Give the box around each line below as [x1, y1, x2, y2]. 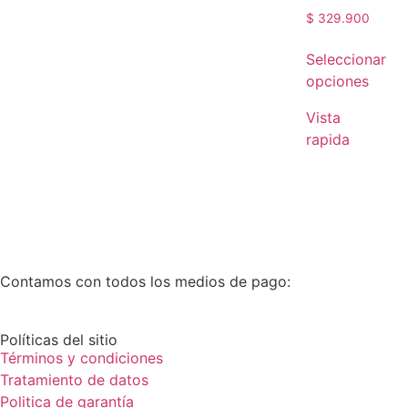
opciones [306, 71, 369, 90]
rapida [306, 129, 350, 148]
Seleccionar [306, 49, 386, 68]
